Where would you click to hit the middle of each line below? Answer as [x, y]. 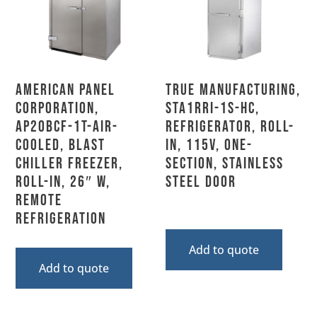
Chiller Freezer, [70, 163]
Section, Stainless [225, 163]
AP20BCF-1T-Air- [67, 127]
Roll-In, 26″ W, [63, 182]
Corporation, [58, 108]
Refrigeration [61, 219]
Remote [39, 200]
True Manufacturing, [233, 90]
